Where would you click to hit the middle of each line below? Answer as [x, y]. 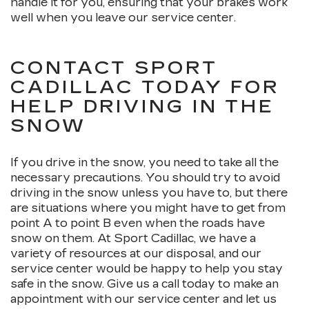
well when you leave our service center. [123, 18]
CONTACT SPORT [114, 68]
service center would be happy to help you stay [147, 269]
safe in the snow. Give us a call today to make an [144, 284]
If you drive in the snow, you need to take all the [144, 163]
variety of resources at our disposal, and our [136, 254]
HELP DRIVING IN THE [143, 107]
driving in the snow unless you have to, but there [149, 193]
